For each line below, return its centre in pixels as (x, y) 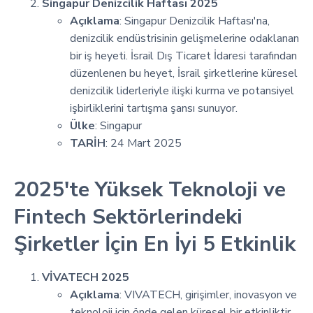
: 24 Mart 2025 (144, 143)
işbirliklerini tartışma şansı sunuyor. (154, 108)
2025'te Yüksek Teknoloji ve (150, 189)
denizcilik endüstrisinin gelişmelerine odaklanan (184, 38)
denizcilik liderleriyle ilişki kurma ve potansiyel (182, 90)
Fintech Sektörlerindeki (128, 217)
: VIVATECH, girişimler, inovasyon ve (208, 294)
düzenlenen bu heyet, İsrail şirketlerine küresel (184, 73)
